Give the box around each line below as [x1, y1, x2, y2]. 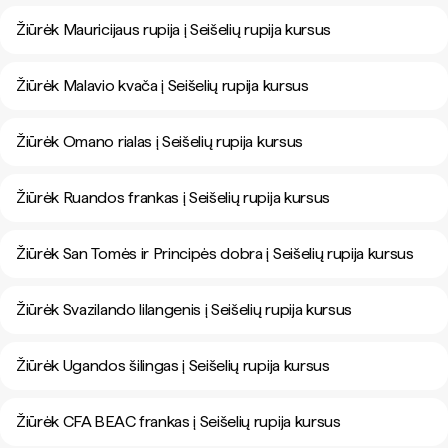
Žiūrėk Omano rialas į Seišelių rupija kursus [16, 132, 303, 151]
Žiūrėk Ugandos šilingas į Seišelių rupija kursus [16, 356, 330, 375]
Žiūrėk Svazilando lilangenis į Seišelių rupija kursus [16, 300, 353, 319]
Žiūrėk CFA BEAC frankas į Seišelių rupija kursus [16, 412, 341, 431]
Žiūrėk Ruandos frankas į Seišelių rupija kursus [16, 188, 330, 207]
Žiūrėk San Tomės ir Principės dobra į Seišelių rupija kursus [16, 244, 414, 263]
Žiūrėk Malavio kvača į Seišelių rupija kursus [16, 76, 309, 95]
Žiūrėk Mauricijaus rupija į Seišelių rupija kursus [16, 20, 331, 39]
